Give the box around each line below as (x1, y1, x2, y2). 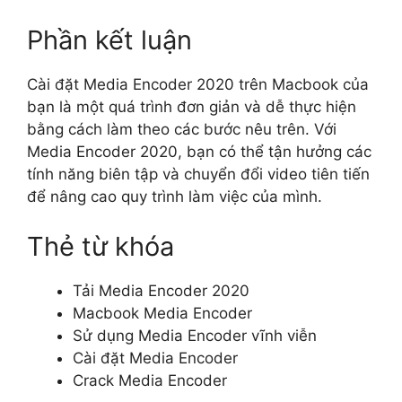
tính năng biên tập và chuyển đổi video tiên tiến (27, 165, 370, 184)
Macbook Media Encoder (73, 303, 252, 322)
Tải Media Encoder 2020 (73, 281, 249, 300)
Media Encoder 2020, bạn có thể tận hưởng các (27, 143, 371, 162)
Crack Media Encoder (73, 371, 227, 389)
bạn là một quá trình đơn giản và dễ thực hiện (27, 98, 356, 117)
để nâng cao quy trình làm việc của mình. (27, 188, 322, 206)
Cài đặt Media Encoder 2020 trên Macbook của (27, 75, 369, 94)
